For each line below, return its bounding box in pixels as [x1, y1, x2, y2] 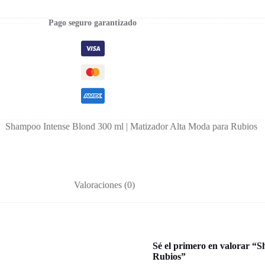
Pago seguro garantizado [49, 18, 137, 28]
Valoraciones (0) [74, 179, 135, 190]
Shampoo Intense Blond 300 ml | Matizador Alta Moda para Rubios [5, 121, 257, 131]
